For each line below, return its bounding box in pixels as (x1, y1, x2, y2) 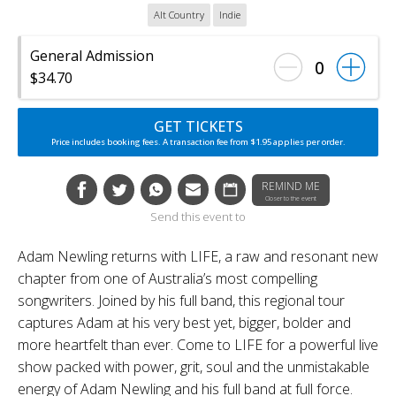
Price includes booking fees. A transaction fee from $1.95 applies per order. (50, 136, 346, 148)
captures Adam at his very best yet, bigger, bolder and (18, 313, 351, 332)
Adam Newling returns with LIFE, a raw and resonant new (18, 247, 378, 266)
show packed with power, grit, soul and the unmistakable (18, 357, 369, 377)
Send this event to (150, 209, 246, 225)
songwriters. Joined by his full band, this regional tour (18, 291, 345, 310)
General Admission (30, 46, 154, 65)
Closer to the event (265, 194, 316, 202)
